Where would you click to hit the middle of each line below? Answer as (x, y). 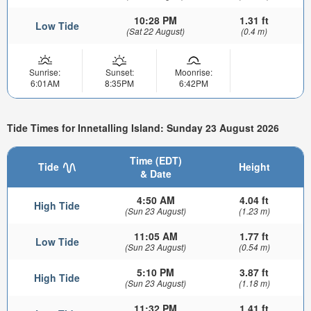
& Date (155, 173)
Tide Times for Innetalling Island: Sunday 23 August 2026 (143, 128)
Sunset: (119, 72)
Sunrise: (45, 72)
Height (254, 166)
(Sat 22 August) (155, 31)
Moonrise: (193, 72)
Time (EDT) (155, 160)
